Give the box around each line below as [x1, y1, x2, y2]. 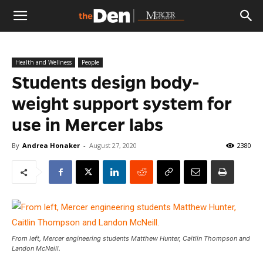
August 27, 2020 [89, 141, 137, 150]
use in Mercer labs [12, 116, 163, 134]
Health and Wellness [15, 58, 72, 66]
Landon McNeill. [12, 244, 60, 252]
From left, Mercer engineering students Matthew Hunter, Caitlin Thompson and [12, 234, 250, 242]
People [82, 58, 99, 66]
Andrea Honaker [22, 141, 80, 150]
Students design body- [12, 73, 200, 92]
